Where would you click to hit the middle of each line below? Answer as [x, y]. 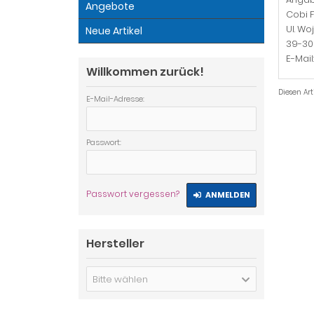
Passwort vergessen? [133, 194]
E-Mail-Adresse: [115, 99]
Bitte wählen [120, 279]
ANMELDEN [227, 195]
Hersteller [115, 244]
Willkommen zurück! [145, 72]
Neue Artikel [114, 31]
